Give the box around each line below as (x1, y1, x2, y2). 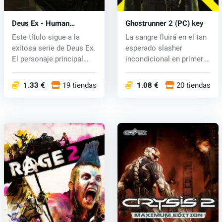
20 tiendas (176, 80, 211, 91)
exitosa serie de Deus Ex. (11, 44, 95, 53)
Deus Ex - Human (11, 18, 69, 29)
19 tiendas (62, 80, 97, 91)
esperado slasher (125, 44, 182, 53)
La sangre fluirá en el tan (125, 33, 207, 42)
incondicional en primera (125, 55, 207, 64)
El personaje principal (11, 55, 83, 64)
